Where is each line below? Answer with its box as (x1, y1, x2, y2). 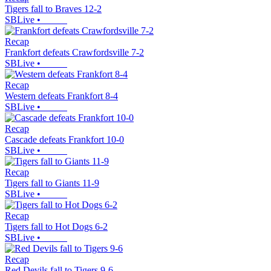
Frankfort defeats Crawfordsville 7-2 (5, 47, 144, 58)
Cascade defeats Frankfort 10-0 (5, 134, 124, 145)
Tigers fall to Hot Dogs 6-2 (5, 221, 108, 232)
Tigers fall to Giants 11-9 (5, 178, 99, 189)
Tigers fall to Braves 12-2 (5, 4, 102, 15)
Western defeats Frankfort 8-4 (5, 91, 118, 102)
